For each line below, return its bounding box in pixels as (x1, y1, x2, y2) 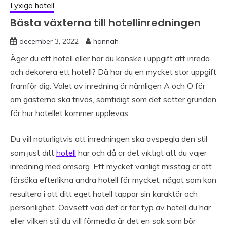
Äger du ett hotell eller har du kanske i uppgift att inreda (10, 53, 210, 64)
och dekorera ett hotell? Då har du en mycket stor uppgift (10, 67, 216, 78)
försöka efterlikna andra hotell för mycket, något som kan (10, 175, 216, 185)
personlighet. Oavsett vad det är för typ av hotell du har (10, 202, 211, 213)
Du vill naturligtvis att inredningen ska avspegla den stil (10, 134, 207, 144)
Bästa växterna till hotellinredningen (10, 16, 201, 30)
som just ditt (10, 147, 56, 158)
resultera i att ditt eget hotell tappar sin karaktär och (10, 188, 198, 199)
